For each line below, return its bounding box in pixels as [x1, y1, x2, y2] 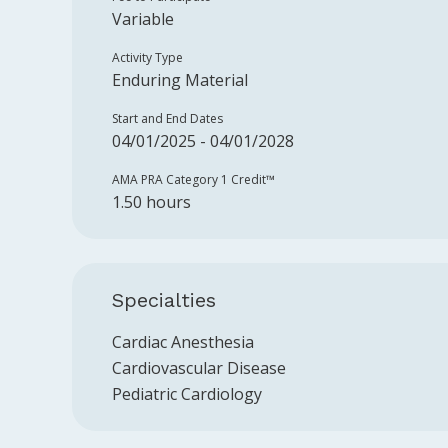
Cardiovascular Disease [112, 357, 286, 379]
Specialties [112, 288, 216, 312]
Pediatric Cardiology [112, 383, 262, 405]
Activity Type [112, 49, 183, 66]
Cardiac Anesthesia [112, 331, 254, 353]
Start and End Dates [112, 110, 223, 127]
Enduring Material [112, 69, 248, 91]
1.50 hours [112, 191, 191, 213]
